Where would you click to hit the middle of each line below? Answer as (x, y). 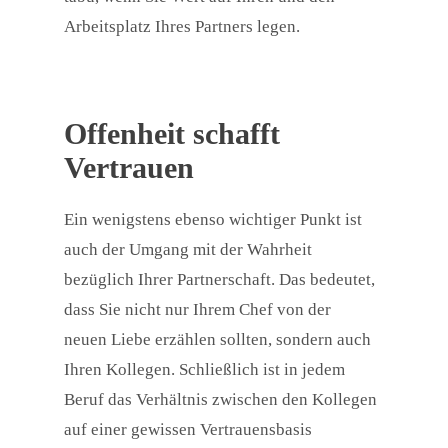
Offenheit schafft (172, 134)
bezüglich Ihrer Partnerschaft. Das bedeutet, (219, 280)
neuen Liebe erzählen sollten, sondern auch (217, 340)
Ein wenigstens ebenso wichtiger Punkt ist (213, 220)
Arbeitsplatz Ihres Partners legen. (182, 27)
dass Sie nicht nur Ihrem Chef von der (197, 310)
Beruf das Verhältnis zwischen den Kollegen (220, 400)
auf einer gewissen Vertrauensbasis (188, 430)
